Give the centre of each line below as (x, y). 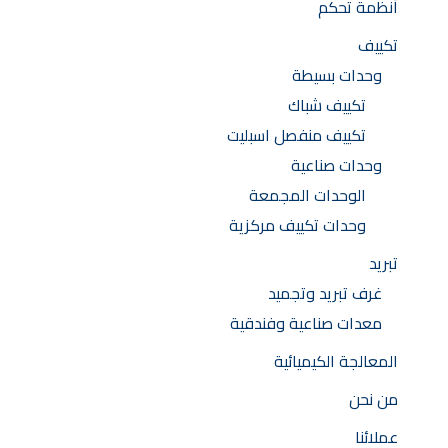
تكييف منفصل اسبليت (296, 134)
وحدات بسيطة (337, 74)
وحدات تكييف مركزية (297, 224)
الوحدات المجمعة (307, 194)
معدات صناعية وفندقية (306, 322)
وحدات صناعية (336, 164)
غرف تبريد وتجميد (325, 292)
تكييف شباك (327, 104)
